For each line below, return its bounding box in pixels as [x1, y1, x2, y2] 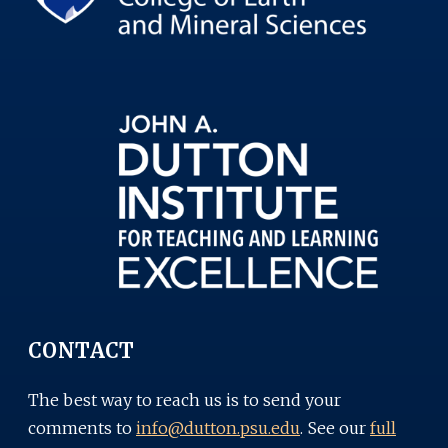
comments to [28, 417, 136, 438]
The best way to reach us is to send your [28, 389, 341, 410]
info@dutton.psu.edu [136, 417, 300, 438]
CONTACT [28, 337, 135, 363]
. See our [300, 417, 370, 438]
